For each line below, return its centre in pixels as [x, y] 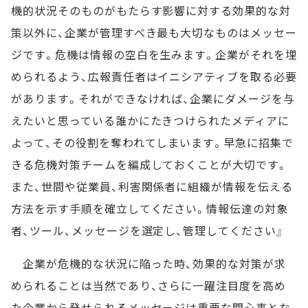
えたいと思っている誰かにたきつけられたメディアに [151, 120]
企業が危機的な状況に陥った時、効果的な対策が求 [149, 263]
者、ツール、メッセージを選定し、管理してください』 [147, 230]
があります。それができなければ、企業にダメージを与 [153, 98]
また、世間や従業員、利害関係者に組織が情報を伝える [152, 186]
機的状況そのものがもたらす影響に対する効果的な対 [151, 10]
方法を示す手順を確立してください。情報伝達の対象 [150, 208]
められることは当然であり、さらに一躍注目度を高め [149, 285]
